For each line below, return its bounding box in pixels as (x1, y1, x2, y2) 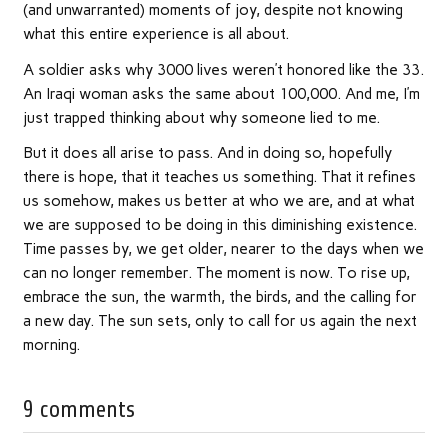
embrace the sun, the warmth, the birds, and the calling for (22, 287, 417, 306)
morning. (22, 335, 80, 354)
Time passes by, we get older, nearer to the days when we (22, 239, 424, 258)
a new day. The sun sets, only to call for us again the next (22, 311, 417, 330)
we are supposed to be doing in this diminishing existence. (22, 215, 417, 234)
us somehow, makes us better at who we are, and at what (22, 191, 415, 210)
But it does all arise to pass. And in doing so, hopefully (22, 143, 392, 162)
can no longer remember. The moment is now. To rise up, (22, 263, 410, 282)
